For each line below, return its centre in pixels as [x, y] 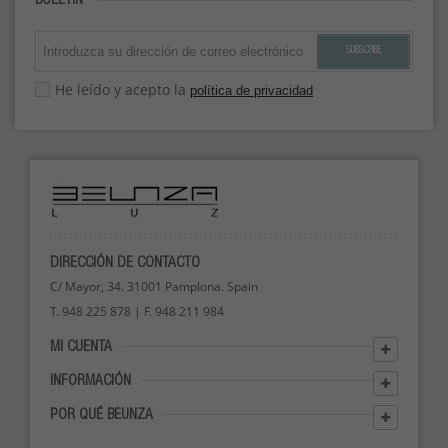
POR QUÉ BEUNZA [101, 415]
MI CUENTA [81, 347]
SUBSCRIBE [363, 51]
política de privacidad [251, 90]
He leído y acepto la [122, 89]
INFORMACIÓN [90, 381]
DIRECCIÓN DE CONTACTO [125, 263]
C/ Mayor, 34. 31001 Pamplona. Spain [154, 286]
